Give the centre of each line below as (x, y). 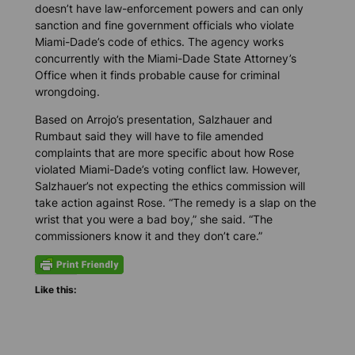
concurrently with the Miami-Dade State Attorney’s (165, 58)
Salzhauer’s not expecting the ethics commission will (170, 185)
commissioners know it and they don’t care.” (148, 235)
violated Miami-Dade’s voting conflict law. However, (167, 169)
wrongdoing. (67, 91)
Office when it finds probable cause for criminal (157, 74)
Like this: (55, 290)
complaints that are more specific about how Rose (164, 152)
